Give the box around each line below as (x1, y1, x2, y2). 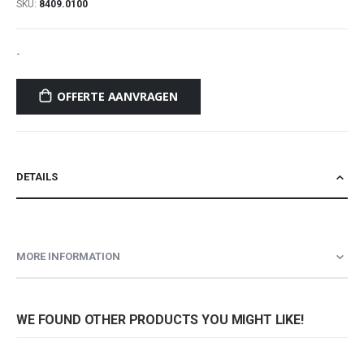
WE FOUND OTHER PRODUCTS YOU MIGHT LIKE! (16, 311, 304, 327)
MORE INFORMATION (16, 249, 120, 262)
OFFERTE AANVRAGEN (57, 89, 178, 105)
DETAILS (16, 170, 58, 183)
